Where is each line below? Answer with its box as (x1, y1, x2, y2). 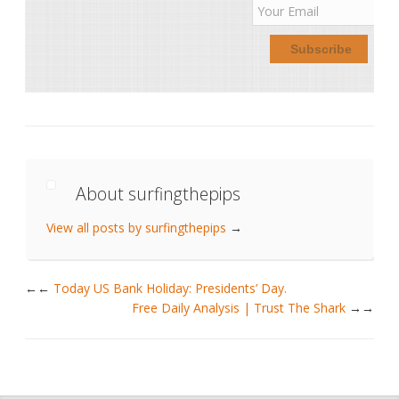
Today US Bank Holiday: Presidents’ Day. (50, 280, 287, 297)
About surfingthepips (76, 182, 241, 207)
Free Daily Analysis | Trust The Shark (132, 299, 349, 317)
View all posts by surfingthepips (45, 219, 230, 237)
